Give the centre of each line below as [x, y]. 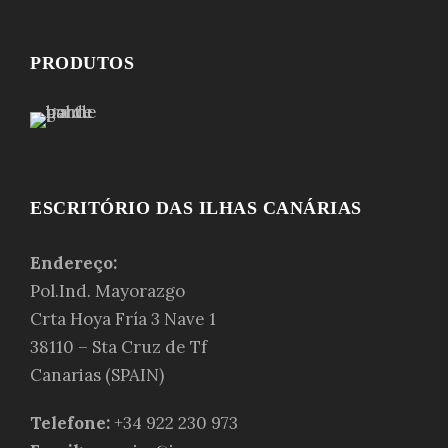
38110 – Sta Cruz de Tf [118, 346]
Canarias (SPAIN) [97, 374]
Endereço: [73, 262]
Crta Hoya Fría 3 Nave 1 [123, 318]
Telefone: [70, 422]
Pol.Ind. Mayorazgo [107, 290]
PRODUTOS [82, 62]
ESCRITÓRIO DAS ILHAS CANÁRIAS [196, 207]
